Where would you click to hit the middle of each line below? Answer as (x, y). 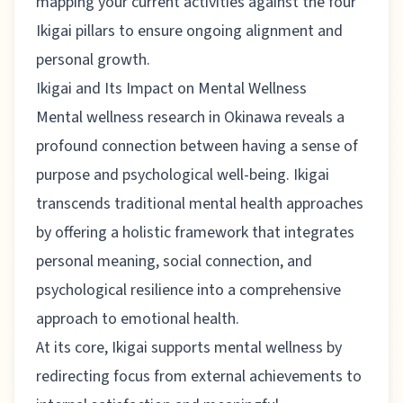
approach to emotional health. (138, 318)
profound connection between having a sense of (197, 146)
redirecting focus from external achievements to (199, 376)
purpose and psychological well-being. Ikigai (183, 175)
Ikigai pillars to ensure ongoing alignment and (189, 31)
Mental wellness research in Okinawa (159, 117)
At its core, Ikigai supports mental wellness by (189, 347)
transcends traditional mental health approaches (200, 203)
